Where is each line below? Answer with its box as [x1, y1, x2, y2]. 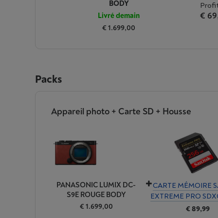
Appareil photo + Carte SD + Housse [51, 106, 191, 117]
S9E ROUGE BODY [66, 190, 126, 200]
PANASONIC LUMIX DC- [56, 181, 136, 190]
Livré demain [98, 11, 140, 20]
